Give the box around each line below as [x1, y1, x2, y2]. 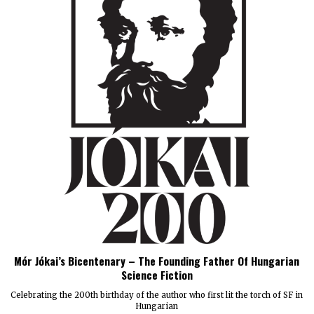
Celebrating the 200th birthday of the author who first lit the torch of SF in [11, 290, 303, 301]
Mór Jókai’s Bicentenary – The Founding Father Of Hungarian [14, 253, 300, 269]
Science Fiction [121, 267, 193, 283]
